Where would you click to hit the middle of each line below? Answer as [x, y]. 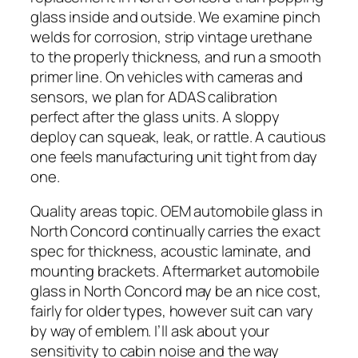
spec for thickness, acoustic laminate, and [171, 251]
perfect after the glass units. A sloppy [155, 116]
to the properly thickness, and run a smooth [176, 56]
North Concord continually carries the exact [175, 231]
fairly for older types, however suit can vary [172, 311]
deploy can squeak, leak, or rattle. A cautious [179, 136]
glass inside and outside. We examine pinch [175, 16]
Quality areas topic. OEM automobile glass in [177, 211]
